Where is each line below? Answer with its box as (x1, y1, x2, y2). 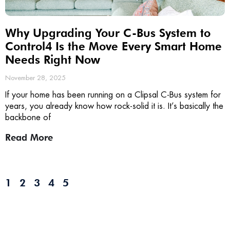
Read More (5, 131, 53, 143)
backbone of (5, 111, 51, 123)
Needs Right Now (5, 52, 100, 66)
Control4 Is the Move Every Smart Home (5, 39, 222, 53)
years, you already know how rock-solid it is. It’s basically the (5, 100, 223, 111)
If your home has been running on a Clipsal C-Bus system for (5, 89, 221, 100)
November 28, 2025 (5, 73, 66, 82)
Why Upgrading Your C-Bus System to (5, 26, 210, 40)
